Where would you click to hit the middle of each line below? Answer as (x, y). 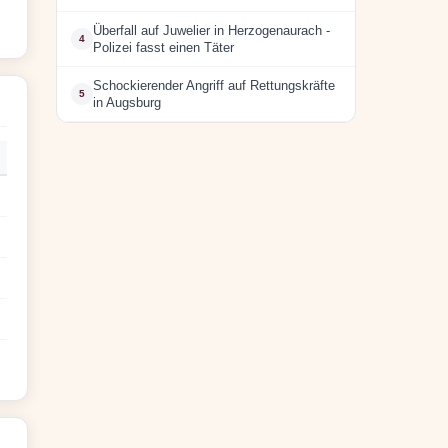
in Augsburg (127, 102)
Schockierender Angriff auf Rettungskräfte (214, 85)
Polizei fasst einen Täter (163, 47)
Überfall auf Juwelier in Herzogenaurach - (211, 30)
